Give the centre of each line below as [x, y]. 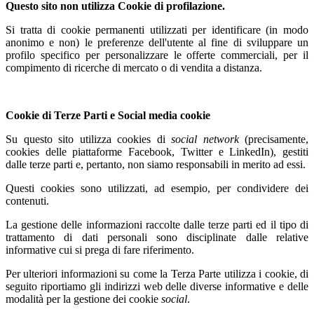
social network [205, 139]
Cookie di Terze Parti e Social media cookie [108, 115]
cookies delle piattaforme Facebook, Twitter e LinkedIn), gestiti [157, 151]
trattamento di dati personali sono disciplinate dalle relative [157, 237]
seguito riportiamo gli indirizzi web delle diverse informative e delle [157, 286]
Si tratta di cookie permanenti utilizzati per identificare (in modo [157, 29]
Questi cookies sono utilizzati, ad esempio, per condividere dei [157, 188]
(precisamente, [273, 139]
